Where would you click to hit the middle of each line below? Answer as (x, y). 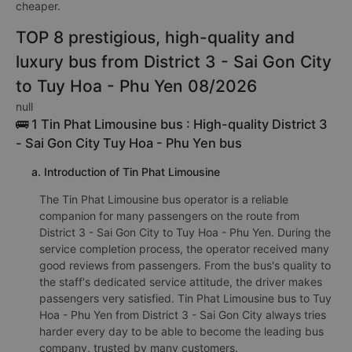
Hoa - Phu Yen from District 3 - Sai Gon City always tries (183, 315)
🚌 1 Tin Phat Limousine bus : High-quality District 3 (172, 124)
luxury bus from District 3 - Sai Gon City (174, 62)
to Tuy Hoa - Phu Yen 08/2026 (136, 86)
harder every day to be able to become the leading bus (181, 331)
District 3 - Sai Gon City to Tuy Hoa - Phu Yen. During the (185, 232)
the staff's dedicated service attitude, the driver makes (181, 282)
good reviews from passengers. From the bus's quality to (185, 265)
